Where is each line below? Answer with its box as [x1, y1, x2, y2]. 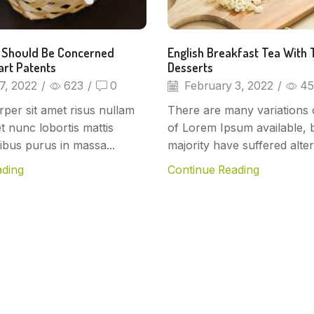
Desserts [168, 59, 213, 76]
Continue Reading [168, 163, 259, 177]
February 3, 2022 [182, 78, 273, 93]
